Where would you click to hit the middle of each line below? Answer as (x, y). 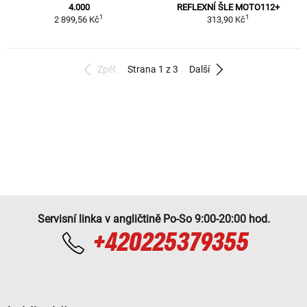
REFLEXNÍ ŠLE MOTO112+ (228, 7)
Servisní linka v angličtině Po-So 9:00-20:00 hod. (153, 219)
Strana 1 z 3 (153, 69)
